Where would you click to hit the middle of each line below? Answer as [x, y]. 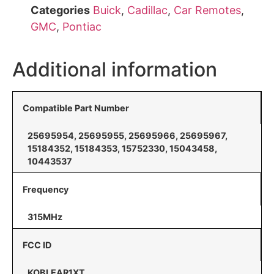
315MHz [45, 217]
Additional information [115, 69]
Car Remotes [207, 10]
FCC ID [37, 245]
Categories [60, 10]
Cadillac [147, 10]
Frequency [46, 189]
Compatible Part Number [76, 108]
